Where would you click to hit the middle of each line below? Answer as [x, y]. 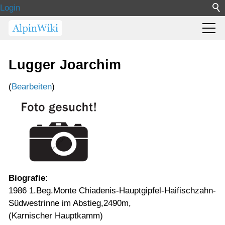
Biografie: [28, 178]
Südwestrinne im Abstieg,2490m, [70, 203]
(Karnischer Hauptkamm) [56, 216]
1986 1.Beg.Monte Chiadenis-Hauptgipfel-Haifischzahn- [112, 191]
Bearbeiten [32, 87]
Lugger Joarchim [65, 65]
